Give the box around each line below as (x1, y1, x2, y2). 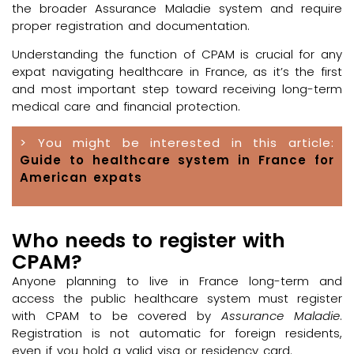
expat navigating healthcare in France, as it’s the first (12, 62, 342, 80)
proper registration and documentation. (12, 17, 250, 34)
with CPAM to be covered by (12, 307, 222, 324)
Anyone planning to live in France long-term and (12, 272, 342, 289)
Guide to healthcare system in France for (20, 152, 334, 169)
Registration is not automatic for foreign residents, (12, 324, 342, 341)
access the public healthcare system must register (12, 289, 342, 307)
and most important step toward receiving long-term (12, 80, 342, 97)
